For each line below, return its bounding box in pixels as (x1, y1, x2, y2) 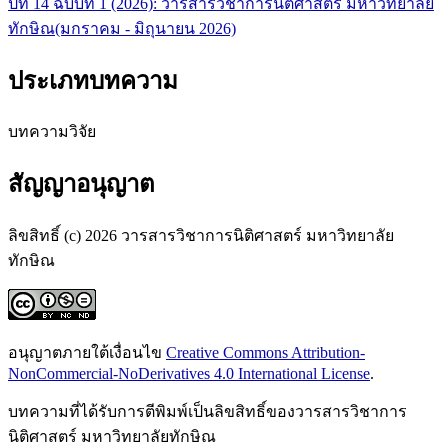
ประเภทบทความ (8, 67, 178, 94)
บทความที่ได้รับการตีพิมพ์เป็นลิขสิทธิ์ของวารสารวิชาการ (8, 403, 407, 421)
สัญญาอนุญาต (8, 171, 155, 198)
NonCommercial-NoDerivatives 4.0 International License (8, 365, 370, 383)
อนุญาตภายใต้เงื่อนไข (8, 344, 166, 362)
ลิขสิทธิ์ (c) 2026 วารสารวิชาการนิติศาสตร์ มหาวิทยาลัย (8, 227, 394, 245)
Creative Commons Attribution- (166, 344, 365, 362)
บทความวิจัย (8, 123, 96, 141)
